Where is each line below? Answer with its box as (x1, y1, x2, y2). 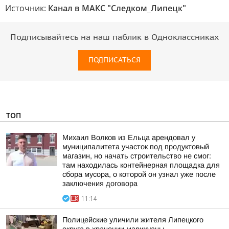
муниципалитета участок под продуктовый (62, 143, 209, 151)
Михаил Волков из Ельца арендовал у (62, 133, 195, 142)
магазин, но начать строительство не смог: (62, 152, 211, 160)
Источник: (5, 3, 48, 14)
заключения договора (62, 179, 138, 188)
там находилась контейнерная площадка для (62, 161, 220, 169)
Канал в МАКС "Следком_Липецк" (48, 3, 186, 14)
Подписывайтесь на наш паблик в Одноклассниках (10, 33, 219, 42)
